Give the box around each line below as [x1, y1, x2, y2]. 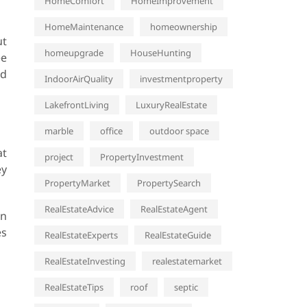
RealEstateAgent [140, 203, 208, 215]
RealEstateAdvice [45, 203, 114, 215]
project [45, 151, 73, 163]
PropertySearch [137, 177, 201, 189]
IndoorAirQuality [45, 73, 113, 85]
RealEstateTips [45, 281, 103, 293]
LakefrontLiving [45, 99, 109, 111]
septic [174, 281, 198, 293]
